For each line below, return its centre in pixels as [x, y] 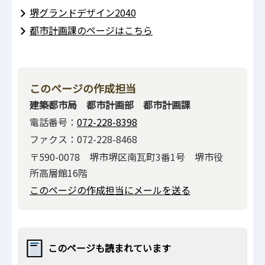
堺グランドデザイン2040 [83, 12]
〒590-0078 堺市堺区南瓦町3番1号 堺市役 [126, 156]
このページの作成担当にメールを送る [110, 190]
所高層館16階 [59, 172]
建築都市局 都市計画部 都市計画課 [110, 104]
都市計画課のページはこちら [91, 30]
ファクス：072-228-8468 [83, 139]
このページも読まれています [109, 248]
